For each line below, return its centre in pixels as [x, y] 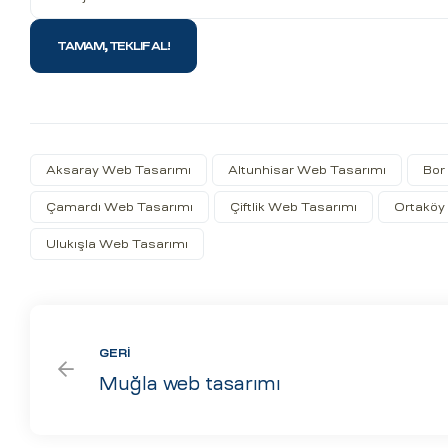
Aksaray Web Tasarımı [118, 170]
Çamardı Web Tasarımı [119, 207]
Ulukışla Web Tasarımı [117, 244]
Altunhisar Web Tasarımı [307, 170]
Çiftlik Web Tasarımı [293, 207]
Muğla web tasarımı [189, 384]
